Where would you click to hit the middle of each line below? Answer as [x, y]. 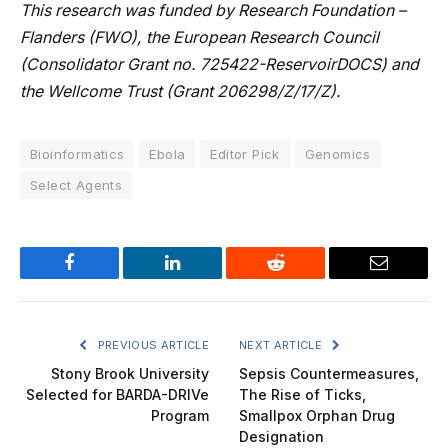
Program [180, 416]
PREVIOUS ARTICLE [151, 345]
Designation [281, 437]
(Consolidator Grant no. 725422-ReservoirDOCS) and [219, 65]
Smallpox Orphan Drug [317, 416]
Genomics [337, 154]
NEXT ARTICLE [282, 345]
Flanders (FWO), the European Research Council [199, 38]
